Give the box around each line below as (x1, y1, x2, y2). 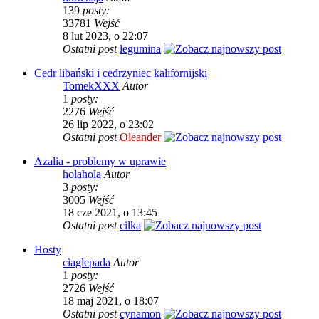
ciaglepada (63, 256, 110, 268)
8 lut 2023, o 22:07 (63, 30, 148, 42)
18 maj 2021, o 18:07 (63, 295, 159, 307)
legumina (120, 43, 161, 55)
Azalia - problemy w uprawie (34, 155, 166, 167)
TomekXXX (63, 80, 120, 92)
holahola (63, 168, 101, 180)
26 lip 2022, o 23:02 (63, 118, 154, 130)
